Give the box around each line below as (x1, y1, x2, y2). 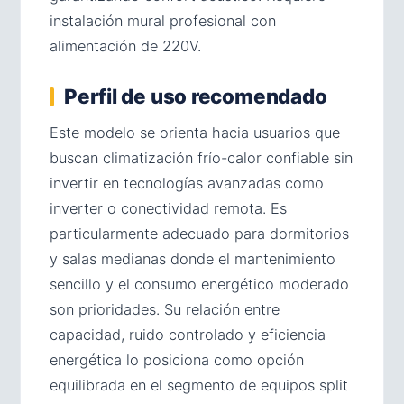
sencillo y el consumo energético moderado (50, 275, 349, 294)
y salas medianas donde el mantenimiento (50, 250, 335, 269)
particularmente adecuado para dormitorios (50, 225, 349, 243)
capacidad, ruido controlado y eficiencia (50, 326, 326, 344)
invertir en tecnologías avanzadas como (50, 174, 324, 193)
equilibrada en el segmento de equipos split (50, 376, 348, 395)
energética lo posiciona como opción (50, 351, 304, 370)
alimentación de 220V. (50, 37, 201, 56)
